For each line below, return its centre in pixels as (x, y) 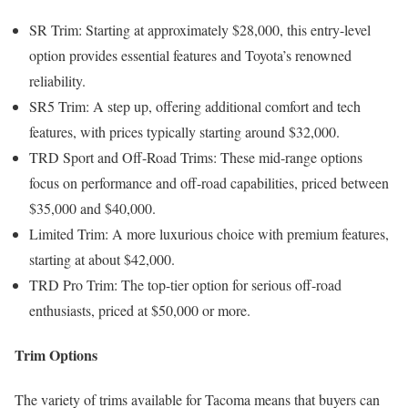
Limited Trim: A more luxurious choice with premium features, (209, 233)
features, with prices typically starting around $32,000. (184, 131)
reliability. (57, 80)
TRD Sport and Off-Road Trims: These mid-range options (196, 157)
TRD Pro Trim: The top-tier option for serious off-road (185, 284)
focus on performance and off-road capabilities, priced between (209, 182)
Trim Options (56, 354)
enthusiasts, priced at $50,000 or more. (140, 310)
